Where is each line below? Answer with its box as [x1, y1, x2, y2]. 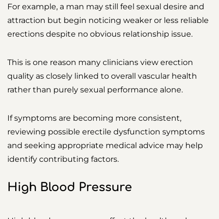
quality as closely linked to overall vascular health [7, 71, 197, 81]
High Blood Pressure [7, 181, 132, 195]
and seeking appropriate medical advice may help [7, 141, 203, 151]
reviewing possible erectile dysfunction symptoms [7, 127, 205, 137]
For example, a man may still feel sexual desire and [7, 2, 204, 12]
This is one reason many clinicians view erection [7, 58, 193, 67]
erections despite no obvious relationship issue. [7, 29, 193, 39]
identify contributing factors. [7, 154, 119, 164]
